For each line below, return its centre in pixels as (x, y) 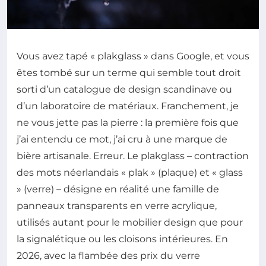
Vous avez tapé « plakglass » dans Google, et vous (133, 56)
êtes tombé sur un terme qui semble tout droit (129, 73)
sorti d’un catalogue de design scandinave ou (124, 90)
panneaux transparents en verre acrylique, (117, 206)
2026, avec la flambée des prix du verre (108, 256)
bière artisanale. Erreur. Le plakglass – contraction (133, 156)
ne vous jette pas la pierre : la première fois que (128, 123)
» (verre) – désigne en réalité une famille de (118, 189)
